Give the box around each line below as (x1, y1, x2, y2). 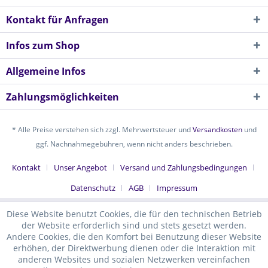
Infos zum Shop (6, 39, 80, 52)
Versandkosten (192, 124, 242, 135)
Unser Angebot (54, 162, 107, 173)
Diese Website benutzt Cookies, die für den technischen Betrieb (6, 208, 262, 220)
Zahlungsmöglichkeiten (6, 90, 119, 103)
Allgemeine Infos (6, 65, 86, 78)
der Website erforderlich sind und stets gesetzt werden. (22, 220, 246, 231)
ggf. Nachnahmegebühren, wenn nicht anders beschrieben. (35, 139, 233, 150)
